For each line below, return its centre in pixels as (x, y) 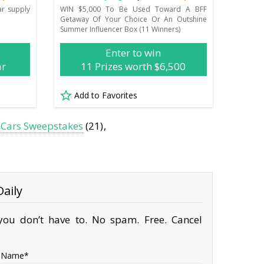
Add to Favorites (105, 95)
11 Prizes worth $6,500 (133, 66)
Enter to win (133, 52)
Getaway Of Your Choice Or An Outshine (133, 19)
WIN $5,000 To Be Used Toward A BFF (133, 9)
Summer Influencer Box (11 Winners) (120, 29)
